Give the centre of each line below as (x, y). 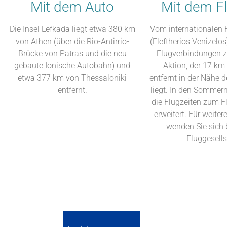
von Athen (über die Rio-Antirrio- (72, 42)
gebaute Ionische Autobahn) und (72, 66)
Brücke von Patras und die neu (72, 54)
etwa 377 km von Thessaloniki (72, 78)
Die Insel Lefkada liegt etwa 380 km (72, 29)
